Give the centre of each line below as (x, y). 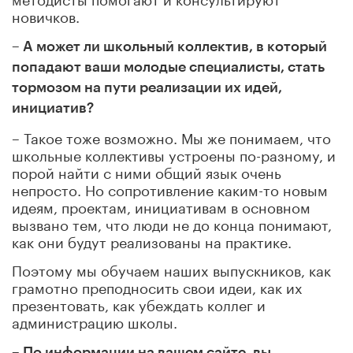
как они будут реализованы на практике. (152, 240)
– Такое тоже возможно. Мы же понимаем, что (171, 136)
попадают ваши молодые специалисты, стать (168, 67)
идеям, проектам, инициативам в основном (161, 205)
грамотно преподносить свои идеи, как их (157, 286)
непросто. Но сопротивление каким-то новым (170, 188)
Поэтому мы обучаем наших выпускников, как (171, 268)
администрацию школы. (95, 320)
